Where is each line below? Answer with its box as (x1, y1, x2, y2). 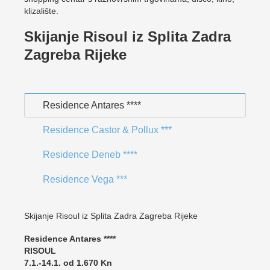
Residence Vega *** (43, 174, 127, 184)
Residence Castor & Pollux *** (43, 125, 172, 135)
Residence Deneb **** (43, 149, 137, 160)
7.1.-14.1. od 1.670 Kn (24, 258, 112, 268)
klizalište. (24, 6, 58, 16)
